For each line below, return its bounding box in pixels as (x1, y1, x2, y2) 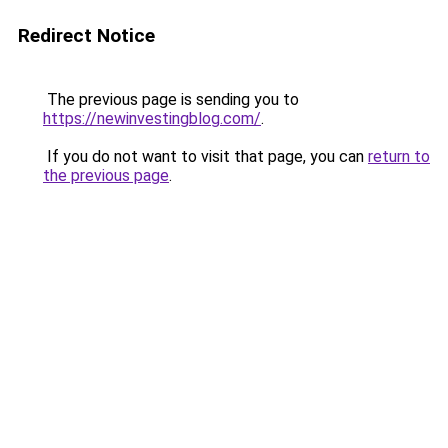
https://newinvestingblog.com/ (43, 109, 261, 128)
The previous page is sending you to (43, 90, 299, 109)
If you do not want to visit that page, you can (43, 147, 368, 166)
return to (368, 147, 430, 166)
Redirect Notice (18, 24, 155, 47)
